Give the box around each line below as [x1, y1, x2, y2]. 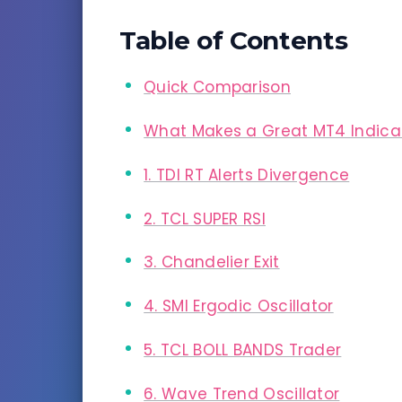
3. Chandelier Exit [144, 251, 280, 274]
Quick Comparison [144, 76, 291, 99]
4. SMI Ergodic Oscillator [144, 295, 334, 318]
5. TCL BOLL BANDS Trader [144, 338, 342, 361]
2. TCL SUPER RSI [144, 207, 266, 230]
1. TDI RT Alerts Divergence [144, 163, 350, 186]
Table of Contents [119, 25, 348, 57]
